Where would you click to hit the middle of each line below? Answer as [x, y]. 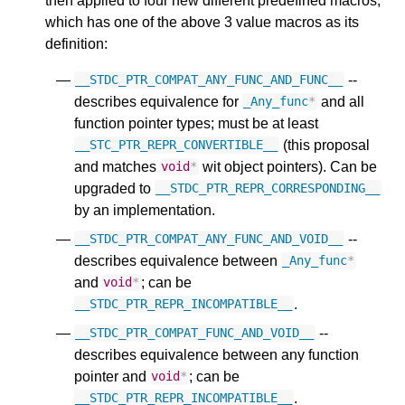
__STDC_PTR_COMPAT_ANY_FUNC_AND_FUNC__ [209, 80]
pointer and [112, 376]
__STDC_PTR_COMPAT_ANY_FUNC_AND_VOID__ [209, 239]
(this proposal [324, 145]
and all [340, 101]
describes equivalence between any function [217, 354]
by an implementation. [145, 210]
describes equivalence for [158, 101]
